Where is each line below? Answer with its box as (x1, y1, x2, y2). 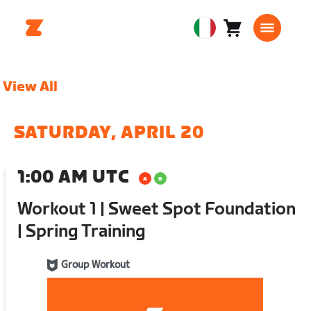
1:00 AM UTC (17, 167, 130, 187)
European (199, 30, 243, 42)
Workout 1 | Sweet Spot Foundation (17, 199, 296, 219)
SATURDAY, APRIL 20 (14, 123, 205, 143)
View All (3, 78, 58, 95)
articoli (231, 44, 271, 58)
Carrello (231, 28, 276, 42)
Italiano (199, 65, 227, 76)
